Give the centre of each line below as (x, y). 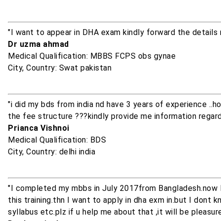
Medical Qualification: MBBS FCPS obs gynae (92, 56)
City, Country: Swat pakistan (60, 68)
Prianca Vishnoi (39, 128)
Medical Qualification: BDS (57, 140)
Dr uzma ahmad (38, 44)
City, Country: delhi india (52, 152)
